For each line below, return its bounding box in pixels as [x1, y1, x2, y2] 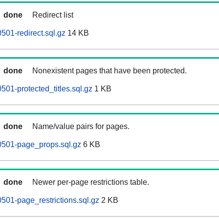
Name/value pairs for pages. [32, 122, 130, 131]
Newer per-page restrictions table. [32, 178, 149, 187]
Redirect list [32, 11, 73, 20]
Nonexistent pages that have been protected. [32, 66, 187, 75]
